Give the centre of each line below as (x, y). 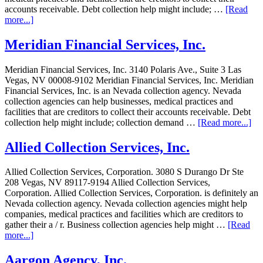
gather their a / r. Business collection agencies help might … (116, 225)
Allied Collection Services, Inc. (97, 147)
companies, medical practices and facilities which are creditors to (124, 214)
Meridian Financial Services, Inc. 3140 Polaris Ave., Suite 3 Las (123, 69)
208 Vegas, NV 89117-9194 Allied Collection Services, (107, 183)
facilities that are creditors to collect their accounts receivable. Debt (128, 112)
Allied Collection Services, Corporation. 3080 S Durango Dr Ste (124, 172)
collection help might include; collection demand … (101, 122)
